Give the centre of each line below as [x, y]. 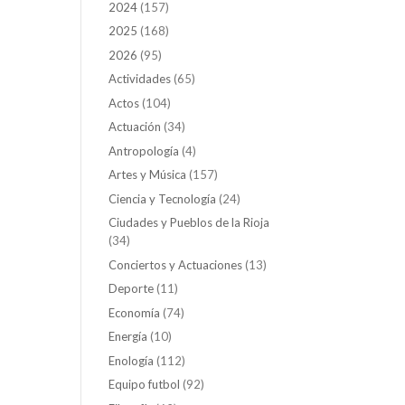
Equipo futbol [145, 385]
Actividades [140, 79]
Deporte [132, 289]
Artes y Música [148, 175]
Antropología [144, 151]
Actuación [135, 127]
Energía [128, 337]
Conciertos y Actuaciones [176, 264]
